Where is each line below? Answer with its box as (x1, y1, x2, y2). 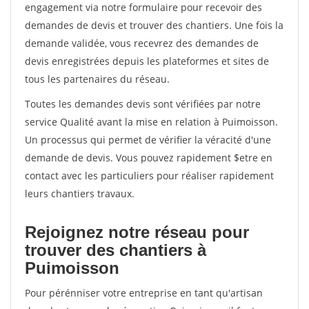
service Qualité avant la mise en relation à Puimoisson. (25, 115, 278, 128)
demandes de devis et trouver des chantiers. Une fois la (25, 19, 283, 32)
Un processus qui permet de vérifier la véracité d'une (25, 133, 271, 146)
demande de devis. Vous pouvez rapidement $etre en (25, 151, 272, 164)
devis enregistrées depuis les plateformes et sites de (25, 54, 269, 68)
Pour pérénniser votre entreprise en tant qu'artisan (25, 286, 263, 299)
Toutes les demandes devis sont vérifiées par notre (25, 97, 261, 110)
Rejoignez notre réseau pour (25, 223, 249, 241)
